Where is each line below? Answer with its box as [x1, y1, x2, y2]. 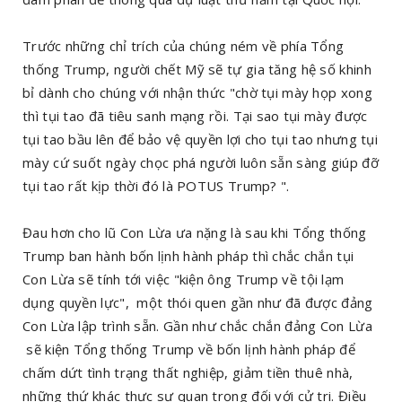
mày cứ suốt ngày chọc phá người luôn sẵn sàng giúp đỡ [22, 153, 379, 171]
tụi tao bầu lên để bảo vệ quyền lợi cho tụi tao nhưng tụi [22, 129, 379, 148]
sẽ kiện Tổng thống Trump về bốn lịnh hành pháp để [22, 339, 355, 358]
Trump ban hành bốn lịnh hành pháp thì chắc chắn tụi [22, 246, 354, 265]
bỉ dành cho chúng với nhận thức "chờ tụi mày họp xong [22, 83, 372, 101]
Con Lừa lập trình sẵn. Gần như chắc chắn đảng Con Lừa [22, 316, 372, 335]
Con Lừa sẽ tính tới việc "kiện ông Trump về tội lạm [22, 269, 345, 288]
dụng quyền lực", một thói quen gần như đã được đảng [22, 293, 373, 311]
